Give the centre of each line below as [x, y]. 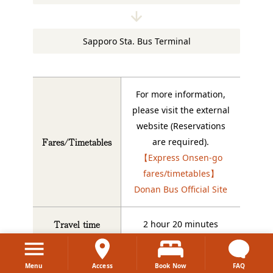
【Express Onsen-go [181, 157]
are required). [181, 141]
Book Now [171, 266]
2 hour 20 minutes [181, 224]
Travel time [77, 224]
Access [102, 266]
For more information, [181, 94]
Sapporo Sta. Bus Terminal [136, 41]
